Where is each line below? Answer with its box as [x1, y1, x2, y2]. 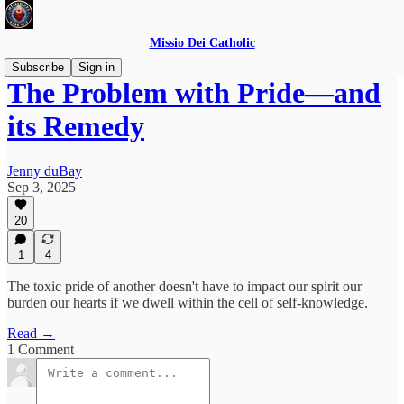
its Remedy [7, 110, 144, 143]
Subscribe [12, 60, 64, 74]
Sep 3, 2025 [7, 179, 76, 195]
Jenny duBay [7, 162, 82, 179]
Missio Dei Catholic [149, 36, 255, 50]
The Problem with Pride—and [7, 77, 381, 110]
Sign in [78, 60, 115, 74]
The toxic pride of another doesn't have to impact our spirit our [7, 279, 362, 294]
